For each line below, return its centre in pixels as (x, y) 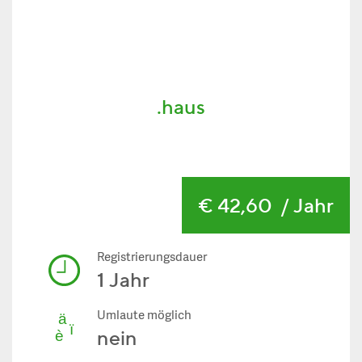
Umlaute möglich (144, 316)
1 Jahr (123, 280)
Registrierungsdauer (152, 258)
